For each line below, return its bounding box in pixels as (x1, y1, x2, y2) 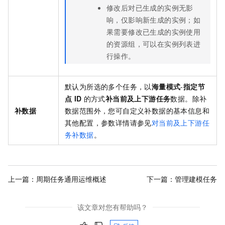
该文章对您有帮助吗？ (77, 202, 148, 212)
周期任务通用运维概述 (36, 173, 106, 184)
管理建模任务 (175, 173, 217, 184)
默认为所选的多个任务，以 (65, 81, 152, 92)
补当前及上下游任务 (105, 93, 171, 104)
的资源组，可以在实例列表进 (106, 39, 201, 49)
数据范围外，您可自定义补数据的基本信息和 (65, 105, 209, 116)
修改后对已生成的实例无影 (106, 3, 193, 13)
